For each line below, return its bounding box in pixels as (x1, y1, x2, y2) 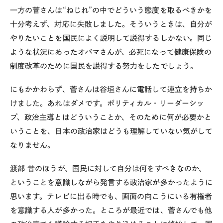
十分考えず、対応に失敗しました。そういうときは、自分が (10, 20, 213, 28)
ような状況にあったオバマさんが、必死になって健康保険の (10, 48, 212, 56)
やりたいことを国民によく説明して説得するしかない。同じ (10, 34, 213, 42)
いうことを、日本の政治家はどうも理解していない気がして (10, 127, 213, 135)
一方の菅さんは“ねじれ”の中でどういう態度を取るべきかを (10, 6, 213, 14)
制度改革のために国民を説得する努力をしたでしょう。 (10, 62, 198, 70)
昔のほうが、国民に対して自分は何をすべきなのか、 (27, 164, 207, 172)
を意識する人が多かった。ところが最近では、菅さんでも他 (10, 206, 213, 214)
